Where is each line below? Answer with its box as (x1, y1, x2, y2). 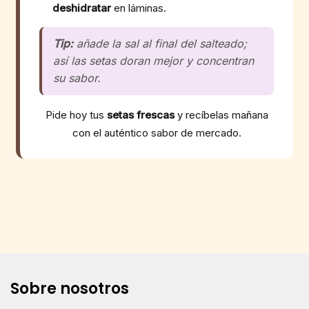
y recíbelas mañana (174, 108, 268, 121)
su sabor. (53, 70, 101, 85)
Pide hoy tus (45, 108, 107, 121)
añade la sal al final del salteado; (73, 36, 247, 50)
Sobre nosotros (10, 277, 129, 299)
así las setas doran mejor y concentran (53, 53, 254, 68)
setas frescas (106, 108, 175, 121)
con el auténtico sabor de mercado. (72, 126, 241, 139)
